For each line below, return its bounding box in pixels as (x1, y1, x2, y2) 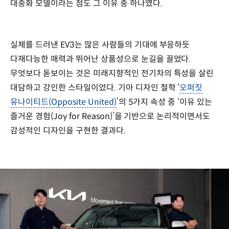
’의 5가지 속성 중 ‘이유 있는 (116, 97, 213, 108)
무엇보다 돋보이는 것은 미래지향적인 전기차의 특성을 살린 (10, 68, 214, 79)
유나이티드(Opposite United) (10, 97, 117, 108)
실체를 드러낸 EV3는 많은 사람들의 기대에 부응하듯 (10, 39, 190, 51)
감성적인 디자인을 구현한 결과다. (10, 125, 128, 136)
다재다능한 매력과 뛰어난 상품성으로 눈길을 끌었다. (10, 54, 191, 65)
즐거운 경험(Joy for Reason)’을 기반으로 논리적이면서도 (10, 111, 211, 122)
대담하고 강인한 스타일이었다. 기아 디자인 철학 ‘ (10, 82, 180, 94)
